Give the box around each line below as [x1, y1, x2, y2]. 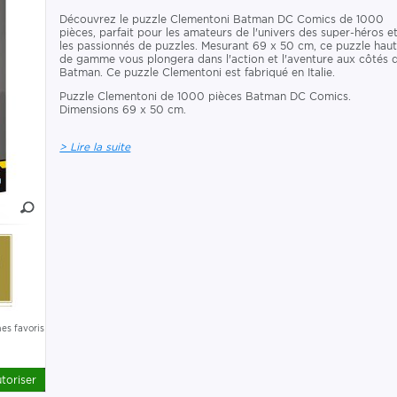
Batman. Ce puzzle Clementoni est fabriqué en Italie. [59, 66, 336, 79]
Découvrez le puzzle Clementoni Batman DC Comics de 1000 [59, 12, 385, 26]
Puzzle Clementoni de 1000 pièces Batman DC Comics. [59, 90, 352, 103]
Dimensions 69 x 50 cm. [59, 103, 187, 116]
